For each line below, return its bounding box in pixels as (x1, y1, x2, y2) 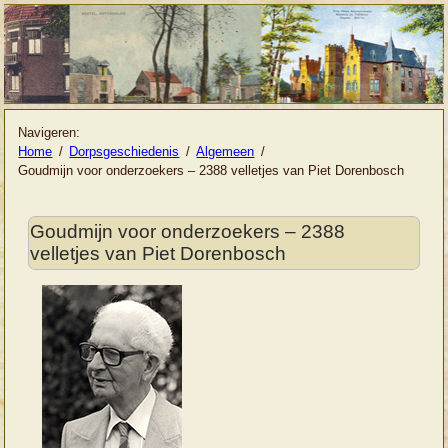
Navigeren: (18, 124, 81, 140)
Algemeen (196, 143, 255, 159)
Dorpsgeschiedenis (69, 143, 180, 159)
